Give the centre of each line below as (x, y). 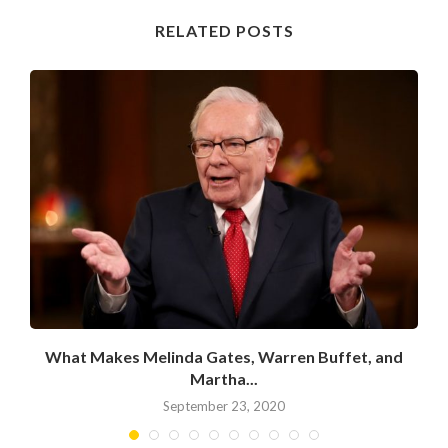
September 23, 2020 (224, 406)
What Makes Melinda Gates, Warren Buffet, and (224, 357)
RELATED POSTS (224, 31)
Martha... (224, 379)
